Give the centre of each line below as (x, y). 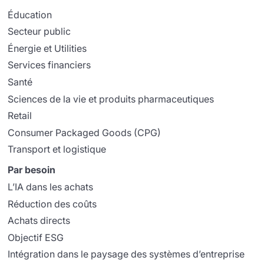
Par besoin (32, 170)
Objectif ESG (36, 237)
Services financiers (49, 65)
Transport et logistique (57, 149)
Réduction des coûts (52, 204)
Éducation (30, 14)
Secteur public (39, 32)
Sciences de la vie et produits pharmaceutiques (111, 99)
